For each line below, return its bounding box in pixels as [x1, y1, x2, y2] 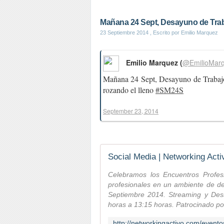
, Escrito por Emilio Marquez [148, 29, 218, 35]
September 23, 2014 [103, 106, 158, 115]
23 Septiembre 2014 [100, 29, 148, 35]
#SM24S [155, 84, 183, 95]
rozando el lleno [103, 84, 155, 95]
